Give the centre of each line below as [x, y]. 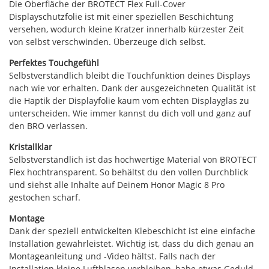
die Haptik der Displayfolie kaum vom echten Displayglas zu [129, 100]
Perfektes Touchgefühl [54, 62]
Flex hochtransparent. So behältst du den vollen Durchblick [128, 172]
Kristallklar [31, 147]
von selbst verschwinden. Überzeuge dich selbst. [107, 41]
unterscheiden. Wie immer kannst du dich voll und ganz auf [130, 113]
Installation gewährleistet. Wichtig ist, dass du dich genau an [131, 243]
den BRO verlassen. [48, 125]
